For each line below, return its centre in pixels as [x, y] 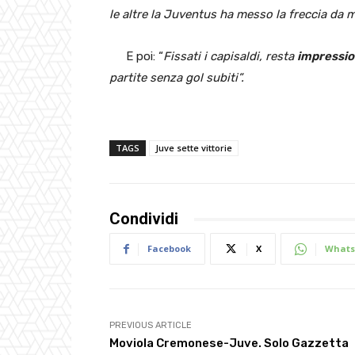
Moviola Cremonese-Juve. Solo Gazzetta [229, 344]
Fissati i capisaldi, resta [230, 57]
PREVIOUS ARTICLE [151, 326]
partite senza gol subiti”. [177, 78]
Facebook [169, 249]
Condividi [144, 219]
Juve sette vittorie [194, 148]
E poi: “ [145, 57]
